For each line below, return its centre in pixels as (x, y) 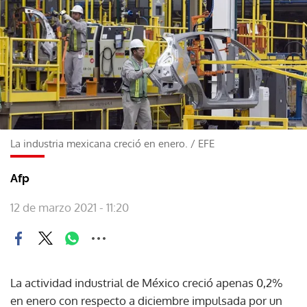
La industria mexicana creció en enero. (99, 143)
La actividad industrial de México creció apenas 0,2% (147, 282)
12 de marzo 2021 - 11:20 (70, 207)
